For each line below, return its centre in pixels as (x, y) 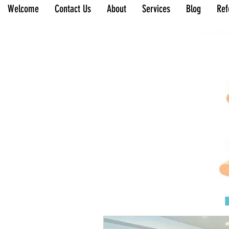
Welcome (23, 9)
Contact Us (73, 9)
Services (156, 9)
